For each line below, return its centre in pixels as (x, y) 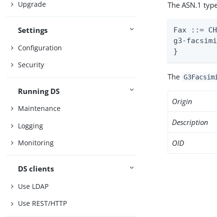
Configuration (40, 47)
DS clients (36, 169)
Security (31, 65)
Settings (33, 30)
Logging (31, 125)
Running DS (39, 91)
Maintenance (39, 108)
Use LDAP (33, 186)
